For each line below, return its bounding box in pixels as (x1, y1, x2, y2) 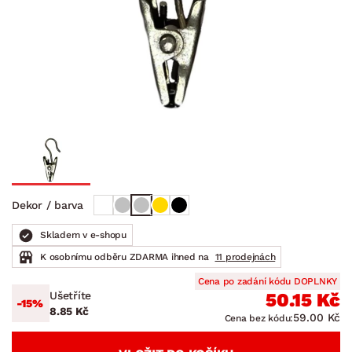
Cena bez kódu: (224, 312, 293, 324)
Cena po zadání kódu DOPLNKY (197, 275, 337, 287)
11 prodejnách (214, 251, 276, 262)
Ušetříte (49, 288, 91, 302)
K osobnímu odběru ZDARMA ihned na (40, 251, 212, 262)
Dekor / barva (12, 198, 83, 211)
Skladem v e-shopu (40, 229, 126, 240)
